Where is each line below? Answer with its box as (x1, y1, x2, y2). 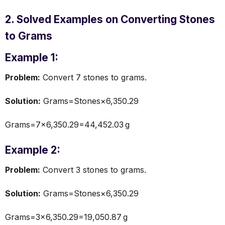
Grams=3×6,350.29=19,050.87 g (5, 211, 128, 222)
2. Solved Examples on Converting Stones (5, 13, 215, 26)
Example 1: (5, 51, 58, 64)
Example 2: (5, 143, 60, 156)
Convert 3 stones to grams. (40, 164, 146, 175)
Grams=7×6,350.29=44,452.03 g (5, 119, 130, 130)
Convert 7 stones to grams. (40, 72, 147, 82)
